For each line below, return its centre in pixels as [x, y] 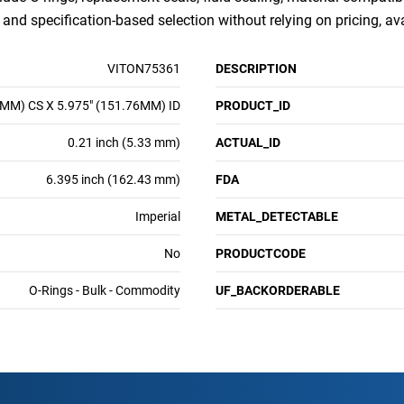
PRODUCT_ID [253, 106]
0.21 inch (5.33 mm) [124, 142]
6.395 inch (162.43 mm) [113, 179]
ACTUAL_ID [248, 142]
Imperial [158, 216]
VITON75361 [144, 69]
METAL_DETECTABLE [277, 216]
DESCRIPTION [256, 69]
